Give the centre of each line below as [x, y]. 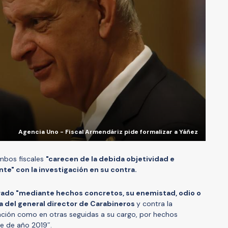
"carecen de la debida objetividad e [110, 159]
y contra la [154, 204]
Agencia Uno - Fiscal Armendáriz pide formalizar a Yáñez [108, 132]
